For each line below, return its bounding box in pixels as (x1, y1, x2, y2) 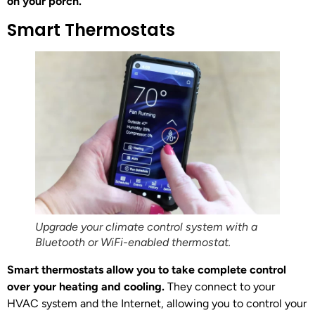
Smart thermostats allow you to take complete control (7, 262, 286, 276)
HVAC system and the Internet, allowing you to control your (7, 296, 307, 310)
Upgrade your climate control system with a (35, 219, 257, 233)
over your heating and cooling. (7, 279, 165, 293)
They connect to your (165, 279, 275, 293)
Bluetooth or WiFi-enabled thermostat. (35, 235, 231, 249)
